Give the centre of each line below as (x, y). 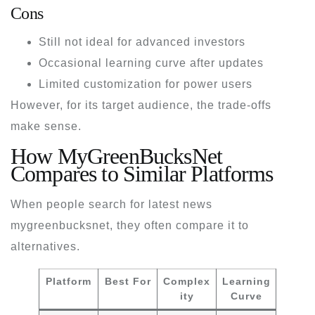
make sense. (46, 126)
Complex (187, 281)
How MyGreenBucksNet (117, 156)
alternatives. (45, 246)
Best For (128, 281)
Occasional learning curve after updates (151, 63)
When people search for (79, 204)
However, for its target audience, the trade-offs (141, 105)
